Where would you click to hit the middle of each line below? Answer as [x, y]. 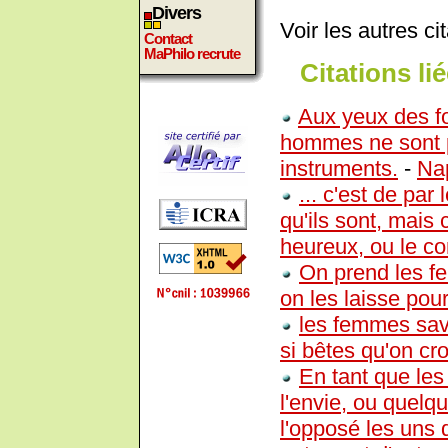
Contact [168, 38]
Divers [176, 13]
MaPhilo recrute [192, 53]
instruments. [339, 169]
